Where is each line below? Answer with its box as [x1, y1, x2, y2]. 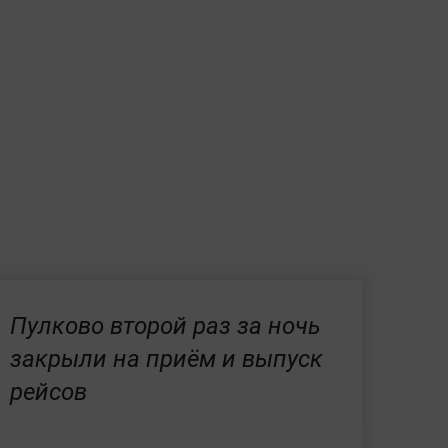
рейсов [10, 378, 87, 407]
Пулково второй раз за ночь [10, 312, 321, 341]
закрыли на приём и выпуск [10, 345, 323, 374]
